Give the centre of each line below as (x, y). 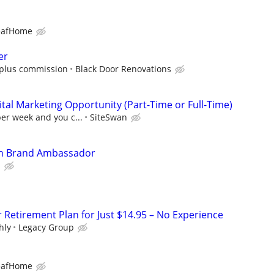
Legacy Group (46, 228)
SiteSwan (109, 117)
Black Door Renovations (123, 68)
